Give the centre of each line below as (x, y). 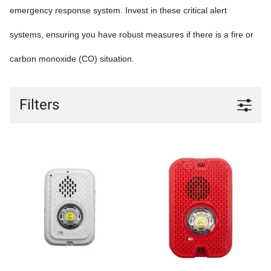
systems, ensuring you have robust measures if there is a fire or (132, 34)
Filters (39, 105)
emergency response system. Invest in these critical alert (118, 10)
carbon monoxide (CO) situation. (72, 58)
